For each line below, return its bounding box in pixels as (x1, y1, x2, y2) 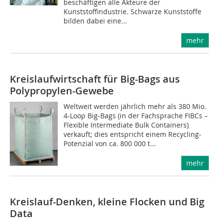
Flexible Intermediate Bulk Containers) (64, 120, 189, 130)
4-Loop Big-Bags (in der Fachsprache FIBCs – (64, 111, 208, 120)
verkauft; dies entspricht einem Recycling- (64, 130, 202, 139)
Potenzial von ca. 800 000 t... (64, 139, 156, 148)
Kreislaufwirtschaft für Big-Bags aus (10, 72, 180, 86)
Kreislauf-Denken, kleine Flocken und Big (10, 195, 204, 208)
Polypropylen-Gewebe (10, 84, 114, 97)
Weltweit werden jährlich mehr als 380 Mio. (64, 102, 207, 111)
